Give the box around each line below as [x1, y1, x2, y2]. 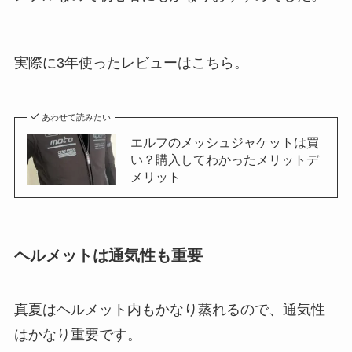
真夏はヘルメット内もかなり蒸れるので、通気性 [13, 302, 325, 318]
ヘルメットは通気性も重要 [13, 246, 203, 264]
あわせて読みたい [42, 112, 112, 123]
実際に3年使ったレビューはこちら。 [13, 54, 248, 71]
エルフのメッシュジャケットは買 [130, 135, 319, 150]
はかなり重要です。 [13, 327, 141, 343]
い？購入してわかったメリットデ [130, 152, 319, 167]
